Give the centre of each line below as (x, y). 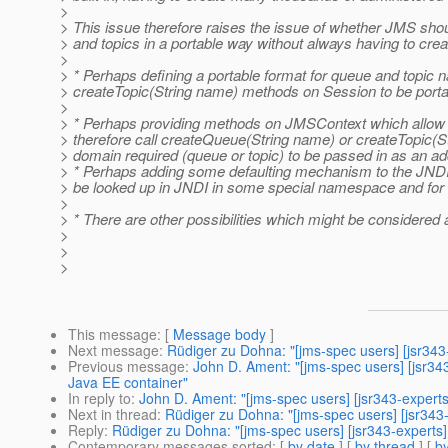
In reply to (99, 398)
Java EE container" (128, 382)
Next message (113, 350)
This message (112, 334)
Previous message (126, 366)
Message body (219, 334)
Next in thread (112, 414)
